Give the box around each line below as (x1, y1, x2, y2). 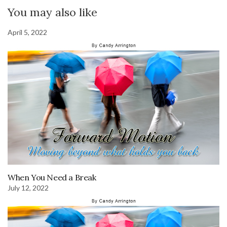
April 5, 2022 (8, 28, 47, 37)
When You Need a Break (8, 172, 96, 182)
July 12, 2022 (8, 183, 49, 192)
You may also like (8, 5, 97, 20)
